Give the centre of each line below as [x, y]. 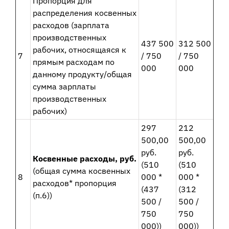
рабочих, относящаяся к [79, 50]
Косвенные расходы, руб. [84, 159]
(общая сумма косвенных [81, 171]
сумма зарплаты [64, 87]
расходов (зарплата [71, 25]
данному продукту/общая [82, 74]
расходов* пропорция [74, 183]
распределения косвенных [84, 13]
